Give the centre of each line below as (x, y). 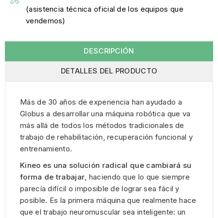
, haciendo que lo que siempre (137, 177)
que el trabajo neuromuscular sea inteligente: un (103, 212)
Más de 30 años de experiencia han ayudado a (101, 102)
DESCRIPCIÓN (109, 51)
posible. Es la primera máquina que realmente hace (108, 200)
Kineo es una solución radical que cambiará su (106, 165)
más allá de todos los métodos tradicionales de (102, 126)
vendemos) (46, 21)
